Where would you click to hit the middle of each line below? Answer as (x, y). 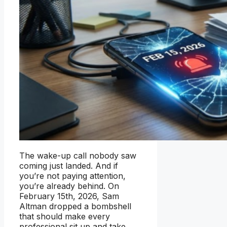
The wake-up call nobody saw (78, 156)
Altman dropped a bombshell (75, 206)
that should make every (65, 217)
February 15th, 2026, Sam (69, 196)
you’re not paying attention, (72, 176)
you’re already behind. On (69, 186)
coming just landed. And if (69, 166)
